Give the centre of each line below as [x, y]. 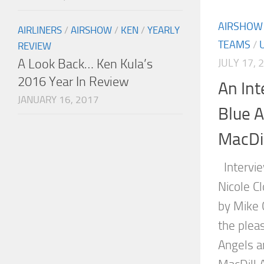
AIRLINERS [40, 30]
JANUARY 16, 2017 [58, 100]
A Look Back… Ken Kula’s [85, 64]
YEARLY [164, 30]
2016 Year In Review [73, 82]
